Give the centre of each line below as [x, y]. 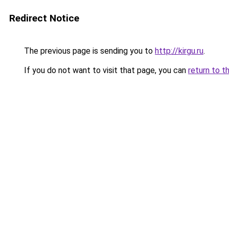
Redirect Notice [44, 18]
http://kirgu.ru [179, 51]
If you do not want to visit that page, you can [105, 70]
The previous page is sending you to [88, 51]
